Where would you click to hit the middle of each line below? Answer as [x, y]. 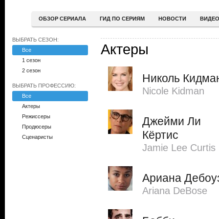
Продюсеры [37, 127]
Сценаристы [37, 137]
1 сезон [31, 60]
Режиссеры [36, 116]
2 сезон [31, 70]
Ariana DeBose [175, 191]
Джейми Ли [172, 121]
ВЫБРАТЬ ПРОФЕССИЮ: [44, 86]
